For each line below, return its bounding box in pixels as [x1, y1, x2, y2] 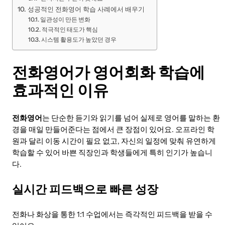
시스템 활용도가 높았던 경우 [41, 36, 117, 44]
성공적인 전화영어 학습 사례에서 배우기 [27, 5, 145, 14]
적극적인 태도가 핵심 [42, 26, 98, 34]
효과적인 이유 [12, 81, 108, 100]
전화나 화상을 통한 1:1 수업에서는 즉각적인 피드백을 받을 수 [12, 209, 212, 219]
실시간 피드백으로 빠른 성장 [12, 182, 158, 197]
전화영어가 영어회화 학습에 [12, 63, 205, 82]
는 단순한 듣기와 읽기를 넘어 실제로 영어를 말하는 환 [42, 113, 220, 123]
